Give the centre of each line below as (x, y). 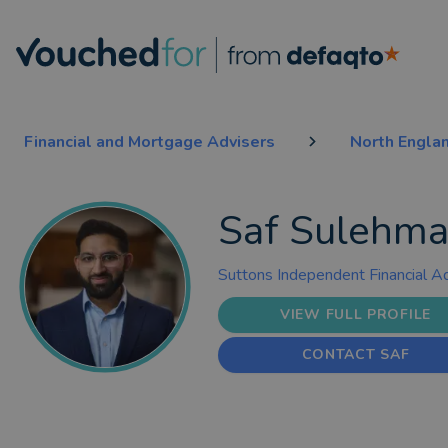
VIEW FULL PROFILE (355, 314)
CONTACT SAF (355, 354)
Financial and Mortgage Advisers (149, 142)
